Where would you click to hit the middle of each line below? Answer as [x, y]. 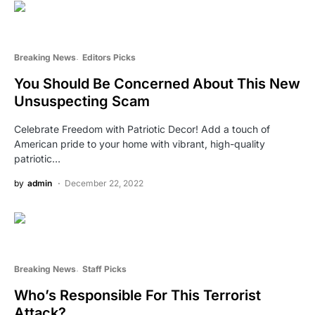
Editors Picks [109, 57]
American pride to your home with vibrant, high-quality [140, 143]
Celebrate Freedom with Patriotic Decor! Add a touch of [142, 129]
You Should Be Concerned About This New [157, 83]
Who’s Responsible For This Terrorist [137, 295]
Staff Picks [104, 269]
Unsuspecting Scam [82, 101]
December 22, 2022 [104, 183]
